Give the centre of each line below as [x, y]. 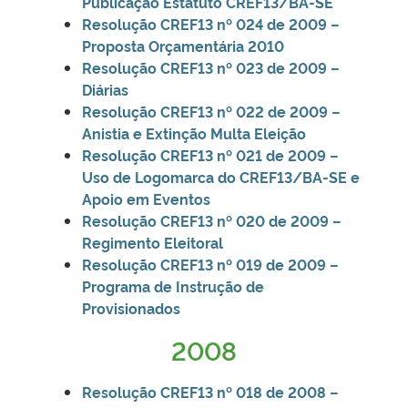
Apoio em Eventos [146, 198]
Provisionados [131, 307]
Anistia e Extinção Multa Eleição [194, 133]
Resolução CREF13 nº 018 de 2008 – [210, 391]
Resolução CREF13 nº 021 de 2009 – [210, 154]
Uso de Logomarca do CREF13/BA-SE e [221, 176]
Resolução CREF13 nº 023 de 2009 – [211, 67]
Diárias [105, 89]
